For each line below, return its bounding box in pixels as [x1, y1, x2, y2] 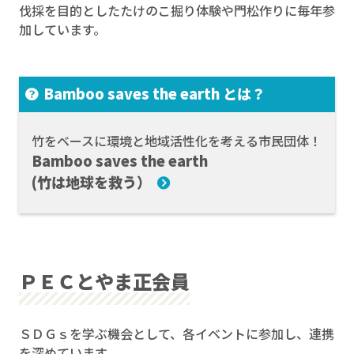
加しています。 [19, 20, 106, 40]
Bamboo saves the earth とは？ [43, 83, 265, 104]
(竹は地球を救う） [32, 171, 151, 193]
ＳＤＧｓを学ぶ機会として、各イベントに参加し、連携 [19, 324, 334, 344]
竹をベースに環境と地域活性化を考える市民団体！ [32, 131, 322, 151]
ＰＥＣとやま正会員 [19, 267, 190, 296]
